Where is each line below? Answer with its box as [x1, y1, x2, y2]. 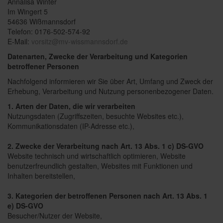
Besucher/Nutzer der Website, [7, 211, 102, 221]
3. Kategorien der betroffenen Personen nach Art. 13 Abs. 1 [7, 191, 208, 201]
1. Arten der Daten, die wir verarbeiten [7, 101, 135, 111]
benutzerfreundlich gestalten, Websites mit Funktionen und [7, 161, 193, 171]
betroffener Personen [7, 61, 79, 71]
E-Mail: [7, 36, 31, 46]
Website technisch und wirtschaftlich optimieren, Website [7, 151, 186, 161]
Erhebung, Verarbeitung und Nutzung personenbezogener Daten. [7, 86, 214, 96]
